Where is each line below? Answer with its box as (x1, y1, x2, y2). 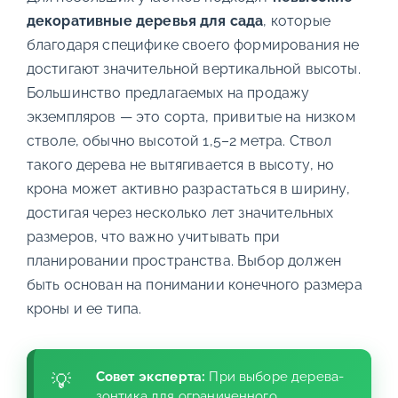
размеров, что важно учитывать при (26, 227, 281, 245)
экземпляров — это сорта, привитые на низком (26, 107, 355, 125)
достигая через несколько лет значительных (26, 203, 334, 221)
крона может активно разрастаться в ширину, (26, 179, 351, 197)
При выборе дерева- (205, 368, 345, 385)
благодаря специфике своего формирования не (26, 36, 360, 53)
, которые (263, 12, 330, 29)
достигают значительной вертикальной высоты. (26, 60, 361, 77)
